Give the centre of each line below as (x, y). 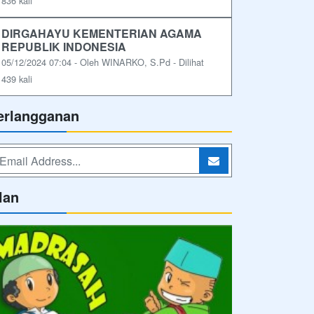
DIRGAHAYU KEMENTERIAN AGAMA (102, 34)
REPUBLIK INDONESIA (64, 47)
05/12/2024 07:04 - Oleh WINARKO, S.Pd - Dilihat (103, 62)
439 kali (17, 79)
